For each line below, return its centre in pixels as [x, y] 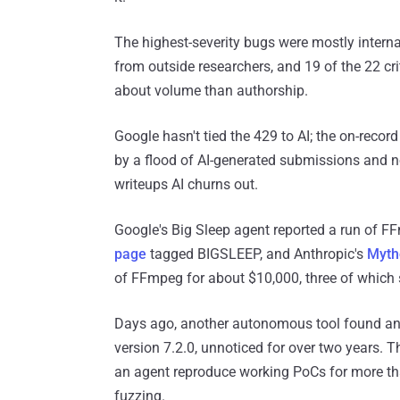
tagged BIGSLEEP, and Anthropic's [257, 254]
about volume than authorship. [211, 91]
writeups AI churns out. [186, 185]
